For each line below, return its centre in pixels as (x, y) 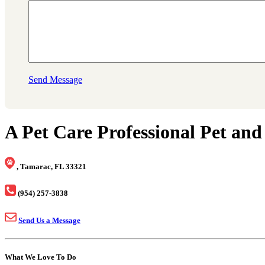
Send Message (55, 80)
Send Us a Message (49, 220)
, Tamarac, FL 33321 (51, 166)
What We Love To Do (41, 257)
